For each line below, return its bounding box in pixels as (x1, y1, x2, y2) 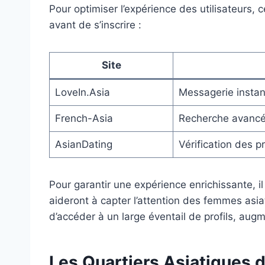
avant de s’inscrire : (49, 18, 141, 31)
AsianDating (54, 138, 112, 150)
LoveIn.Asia (54, 86, 110, 98)
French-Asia (54, 112, 113, 124)
